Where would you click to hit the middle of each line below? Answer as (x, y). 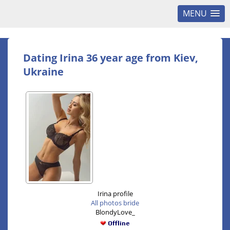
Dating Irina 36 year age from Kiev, (111, 58)
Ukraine (43, 72)
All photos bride (115, 203)
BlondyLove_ (115, 212)
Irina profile (115, 194)
